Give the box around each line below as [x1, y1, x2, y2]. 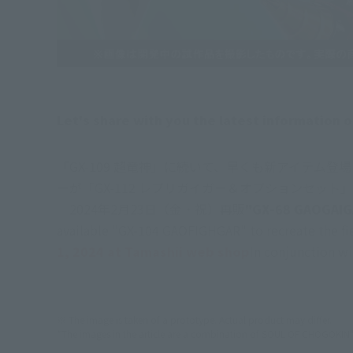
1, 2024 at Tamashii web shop [57, 242, 250, 262]
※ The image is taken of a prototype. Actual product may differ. [57, 313, 332, 327]
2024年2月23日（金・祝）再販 [57, 199, 245, 219]
